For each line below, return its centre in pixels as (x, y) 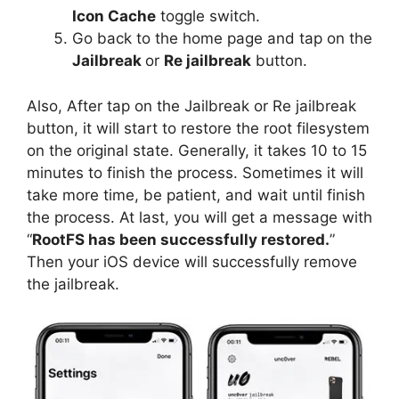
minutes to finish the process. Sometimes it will (195, 172)
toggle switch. (208, 16)
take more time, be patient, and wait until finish (196, 195)
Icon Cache (114, 16)
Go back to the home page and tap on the (222, 38)
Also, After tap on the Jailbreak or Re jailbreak (191, 106)
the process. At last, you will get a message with (199, 217)
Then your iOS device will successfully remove (192, 261)
